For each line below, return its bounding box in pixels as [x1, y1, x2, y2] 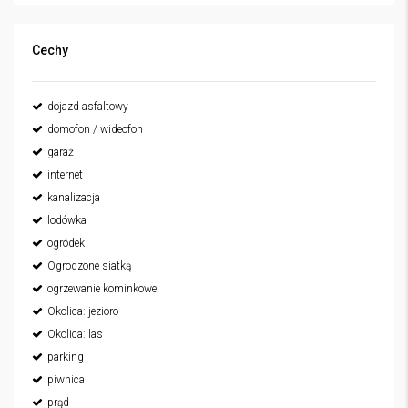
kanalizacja [47, 191, 100, 204]
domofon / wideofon [47, 123, 143, 136]
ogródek [47, 237, 85, 250]
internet [47, 168, 83, 181]
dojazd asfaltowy [47, 100, 128, 113]
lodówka [47, 214, 87, 227]
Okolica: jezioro [47, 305, 118, 318]
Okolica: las [47, 328, 103, 341]
